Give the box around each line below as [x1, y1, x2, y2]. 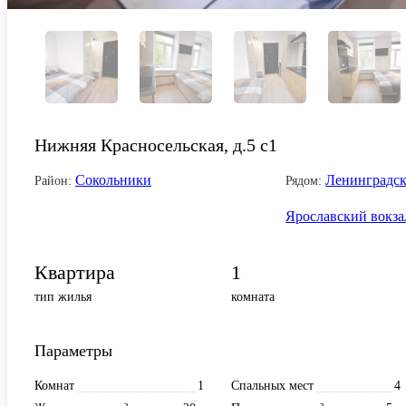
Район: [34, 173, 72, 188]
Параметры [34, 341, 112, 360]
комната [231, 289, 275, 304]
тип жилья [34, 289, 92, 304]
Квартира [34, 260, 115, 284]
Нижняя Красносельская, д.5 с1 [34, 134, 277, 155]
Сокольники [75, 171, 151, 188]
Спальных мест [231, 378, 314, 392]
